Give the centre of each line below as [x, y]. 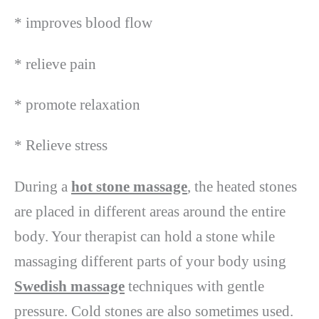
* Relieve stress [61, 146]
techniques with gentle [194, 286]
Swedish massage [69, 286]
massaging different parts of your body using [150, 261]
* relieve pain [55, 64]
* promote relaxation [77, 105]
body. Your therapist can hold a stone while [145, 236]
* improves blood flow [83, 23]
